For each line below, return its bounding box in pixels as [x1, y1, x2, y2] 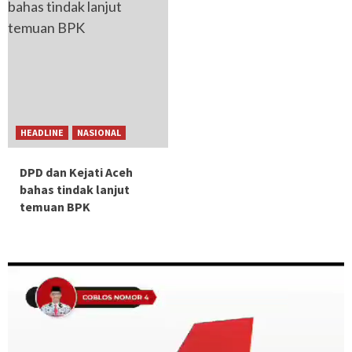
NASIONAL [77, 126, 121, 138]
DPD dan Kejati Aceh [20, 164, 133, 180]
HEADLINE [20, 126, 64, 138]
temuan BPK [20, 199, 90, 214]
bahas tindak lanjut [20, 181, 130, 197]
